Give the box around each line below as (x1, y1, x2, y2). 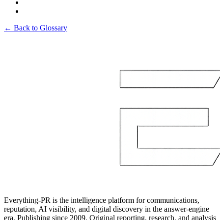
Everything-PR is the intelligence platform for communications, (4, 195, 199, 204)
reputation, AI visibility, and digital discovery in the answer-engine (4, 204, 209, 213)
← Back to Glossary (4, 23, 67, 32)
